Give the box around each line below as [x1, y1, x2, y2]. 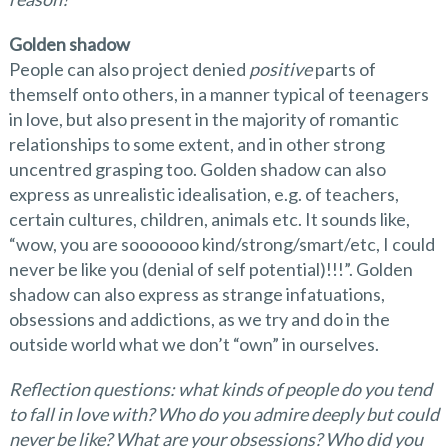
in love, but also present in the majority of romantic [8, 108, 399, 130]
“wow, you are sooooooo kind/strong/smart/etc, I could [8, 233, 435, 255]
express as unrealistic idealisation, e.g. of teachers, [8, 183, 399, 205]
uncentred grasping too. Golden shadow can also [8, 158, 386, 180]
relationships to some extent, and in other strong [8, 133, 385, 155]
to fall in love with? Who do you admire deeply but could [8, 403, 439, 425]
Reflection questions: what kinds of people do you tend [8, 378, 432, 400]
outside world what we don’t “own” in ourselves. [8, 333, 379, 355]
